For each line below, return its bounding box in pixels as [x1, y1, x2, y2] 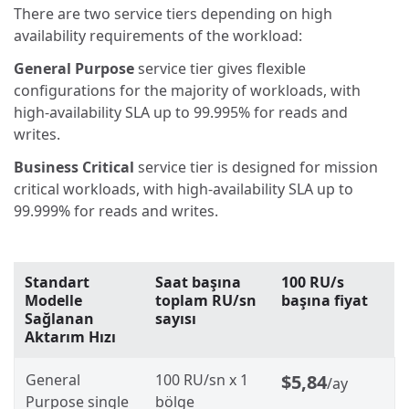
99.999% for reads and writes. [14, 200, 218, 221]
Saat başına [155, 272, 241, 293]
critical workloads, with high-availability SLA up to [14, 178, 353, 199]
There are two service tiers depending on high [14, 3, 332, 24]
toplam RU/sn [155, 290, 257, 311]
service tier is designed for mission [134, 156, 378, 177]
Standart [25, 272, 89, 293]
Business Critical [14, 156, 134, 177]
